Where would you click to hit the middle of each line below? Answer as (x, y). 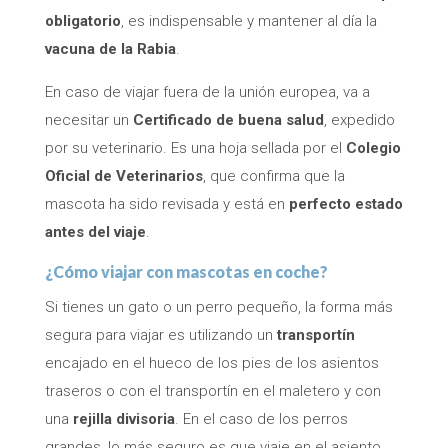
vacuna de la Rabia (110, 48)
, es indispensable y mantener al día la (248, 20)
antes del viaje (95, 231)
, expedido (359, 119)
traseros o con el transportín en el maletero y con (212, 390)
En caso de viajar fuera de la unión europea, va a (207, 91)
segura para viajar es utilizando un (160, 334)
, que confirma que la (273, 175)
